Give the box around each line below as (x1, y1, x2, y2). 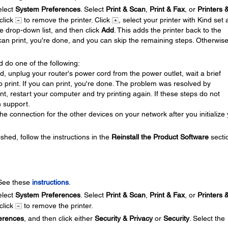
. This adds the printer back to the (113, 25, 221, 34)
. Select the (189, 214, 225, 222)
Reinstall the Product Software (111, 132, 209, 141)
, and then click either (23, 214, 95, 222)
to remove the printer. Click (21, 15, 112, 24)
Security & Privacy (94, 214, 153, 222)
